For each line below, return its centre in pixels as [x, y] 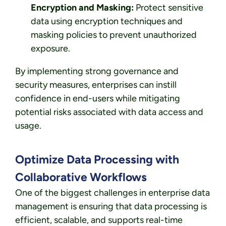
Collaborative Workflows [81, 177]
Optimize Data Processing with [97, 160]
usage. [28, 126]
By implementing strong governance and [97, 71]
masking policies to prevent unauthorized [114, 35]
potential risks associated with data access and [109, 112]
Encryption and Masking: [82, 8]
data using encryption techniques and [106, 21]
